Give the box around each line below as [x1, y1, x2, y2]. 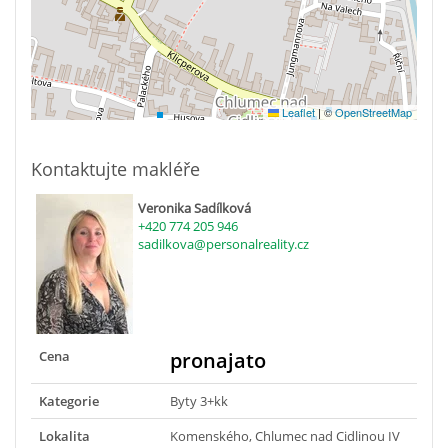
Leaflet [279, 103, 315, 120]
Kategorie [39, 391, 99, 410]
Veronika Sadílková [138, 198, 251, 217]
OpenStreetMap [335, 103, 412, 120]
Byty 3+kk [170, 391, 228, 410]
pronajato [170, 346, 266, 374]
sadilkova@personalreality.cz [138, 234, 309, 253]
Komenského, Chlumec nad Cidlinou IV [170, 426, 400, 445]
